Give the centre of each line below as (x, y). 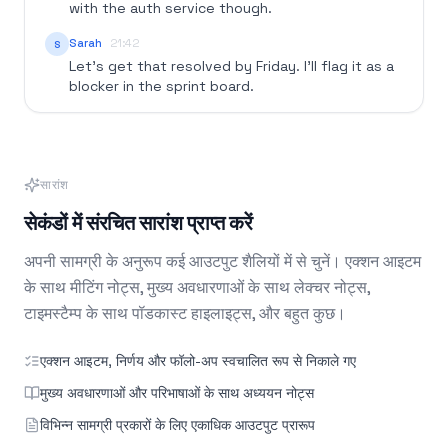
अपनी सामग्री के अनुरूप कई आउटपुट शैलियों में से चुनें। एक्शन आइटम (222, 262)
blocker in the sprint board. (161, 86)
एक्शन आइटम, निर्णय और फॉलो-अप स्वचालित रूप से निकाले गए (198, 361)
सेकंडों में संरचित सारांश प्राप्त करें (138, 223)
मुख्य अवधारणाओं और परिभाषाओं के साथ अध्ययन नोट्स (177, 393)
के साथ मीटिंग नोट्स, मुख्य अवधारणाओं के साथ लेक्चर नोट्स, (197, 288)
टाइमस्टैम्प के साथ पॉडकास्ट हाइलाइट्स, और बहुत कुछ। (185, 314)
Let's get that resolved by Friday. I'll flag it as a (231, 66)
